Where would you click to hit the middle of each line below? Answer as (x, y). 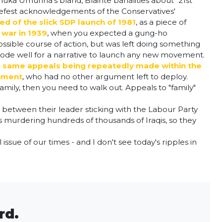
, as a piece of (161, 22)
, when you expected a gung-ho (107, 33)
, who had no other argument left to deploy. (105, 77)
